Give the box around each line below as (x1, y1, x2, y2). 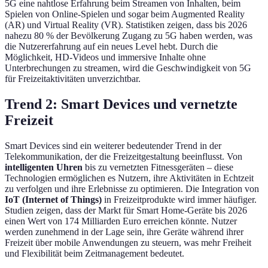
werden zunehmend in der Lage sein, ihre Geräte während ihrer (5, 227, 243, 237)
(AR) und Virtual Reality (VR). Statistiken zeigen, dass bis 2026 (5, 20, 247, 31)
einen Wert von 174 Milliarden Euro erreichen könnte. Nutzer (5, 216, 237, 227)
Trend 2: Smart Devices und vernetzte (5, 96, 237, 112)
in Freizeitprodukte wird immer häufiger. (102, 194, 257, 205)
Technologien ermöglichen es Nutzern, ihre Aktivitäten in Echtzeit (5, 173, 254, 184)
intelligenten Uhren (5, 162, 83, 173)
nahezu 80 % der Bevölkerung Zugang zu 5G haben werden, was (5, 31, 252, 41)
